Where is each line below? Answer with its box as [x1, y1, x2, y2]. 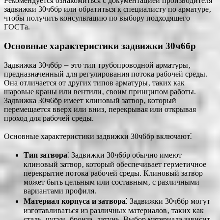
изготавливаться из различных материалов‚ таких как [24, 206, 204, 215]
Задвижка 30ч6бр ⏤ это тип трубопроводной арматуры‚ [4, 60, 191, 69]
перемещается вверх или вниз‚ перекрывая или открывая [4, 105, 196, 113]
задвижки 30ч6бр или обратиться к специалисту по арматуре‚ [4, 5, 211, 14]
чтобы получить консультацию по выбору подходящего [4, 14, 190, 23]
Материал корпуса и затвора [24, 196, 126, 205]
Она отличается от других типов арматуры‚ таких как [4, 78, 185, 87]
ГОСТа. [4, 23, 30, 31]
